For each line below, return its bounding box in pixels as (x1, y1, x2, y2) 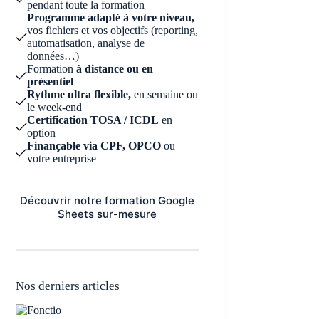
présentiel (27, 75, 74, 88)
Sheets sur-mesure (57, 207, 157, 221)
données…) (27, 50, 80, 62)
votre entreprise (27, 152, 97, 164)
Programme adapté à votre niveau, (27, 11, 195, 23)
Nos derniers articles (16, 279, 120, 293)
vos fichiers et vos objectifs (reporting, (27, 24, 199, 36)
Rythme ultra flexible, (27, 88, 135, 100)
